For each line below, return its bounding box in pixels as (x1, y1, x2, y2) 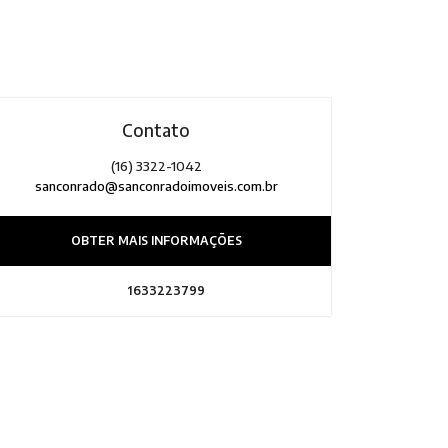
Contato (122, 119, 190, 142)
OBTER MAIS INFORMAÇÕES (70, 233, 242, 249)
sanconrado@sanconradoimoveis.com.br (34, 178, 278, 195)
